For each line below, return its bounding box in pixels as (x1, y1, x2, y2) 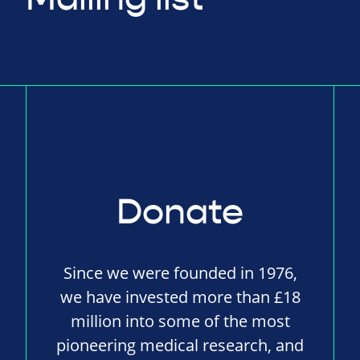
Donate (117, 190, 244, 235)
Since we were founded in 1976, (63, 262, 297, 284)
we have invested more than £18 (59, 286, 301, 309)
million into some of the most (70, 310, 290, 333)
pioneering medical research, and (56, 334, 305, 357)
